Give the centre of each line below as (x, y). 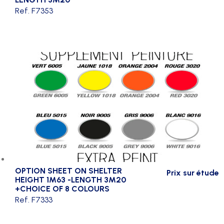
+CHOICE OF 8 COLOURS (62, 188)
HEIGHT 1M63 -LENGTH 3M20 (70, 179)
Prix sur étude (192, 172)
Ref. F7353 (34, 10)
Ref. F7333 (34, 199)
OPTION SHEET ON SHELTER (68, 170)
